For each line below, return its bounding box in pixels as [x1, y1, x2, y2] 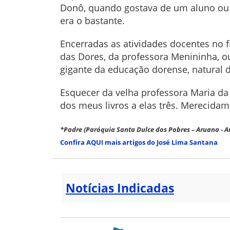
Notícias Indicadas [66, 179, 174, 196]
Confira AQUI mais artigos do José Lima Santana [60, 137, 218, 147]
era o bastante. [60, 14, 127, 27]
